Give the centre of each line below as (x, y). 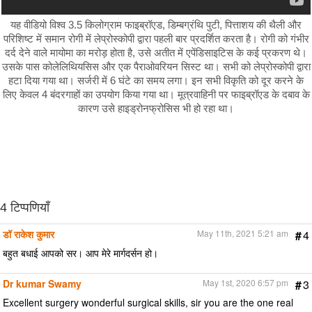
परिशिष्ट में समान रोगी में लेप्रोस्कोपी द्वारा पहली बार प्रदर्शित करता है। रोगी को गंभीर (156, 39)
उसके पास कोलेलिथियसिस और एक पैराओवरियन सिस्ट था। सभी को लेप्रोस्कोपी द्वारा (156, 67)
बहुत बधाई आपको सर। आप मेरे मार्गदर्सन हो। (81, 252)
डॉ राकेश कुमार (29, 234)
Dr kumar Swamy (42, 283)
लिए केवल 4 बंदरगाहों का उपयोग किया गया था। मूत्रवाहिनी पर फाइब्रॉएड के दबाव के (156, 95)
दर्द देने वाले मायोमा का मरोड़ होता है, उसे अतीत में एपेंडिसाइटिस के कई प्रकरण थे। (156, 53)
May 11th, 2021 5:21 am (242, 233)
